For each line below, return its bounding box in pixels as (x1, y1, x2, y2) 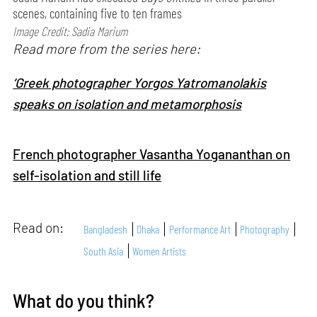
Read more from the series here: (13, 40, 201, 57)
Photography (240, 222, 290, 236)
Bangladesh (83, 222, 128, 236)
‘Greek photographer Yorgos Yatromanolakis (13, 74, 267, 91)
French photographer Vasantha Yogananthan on (13, 146, 291, 163)
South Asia (83, 243, 124, 258)
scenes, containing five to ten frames (13, 5, 183, 22)
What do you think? (13, 288, 155, 311)
